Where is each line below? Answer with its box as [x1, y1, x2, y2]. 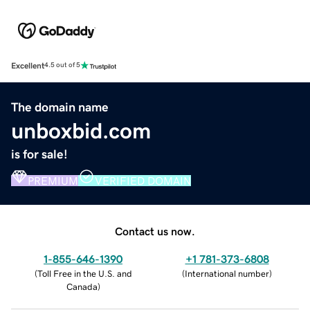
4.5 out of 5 [44, 62, 80, 69]
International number [185, 268, 269, 278]
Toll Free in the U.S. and [37, 268, 132, 278]
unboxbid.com [11, 119, 151, 142]
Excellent [11, 61, 44, 70]
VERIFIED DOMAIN [95, 174, 191, 186]
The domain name [11, 100, 109, 113]
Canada [66, 282, 98, 291]
